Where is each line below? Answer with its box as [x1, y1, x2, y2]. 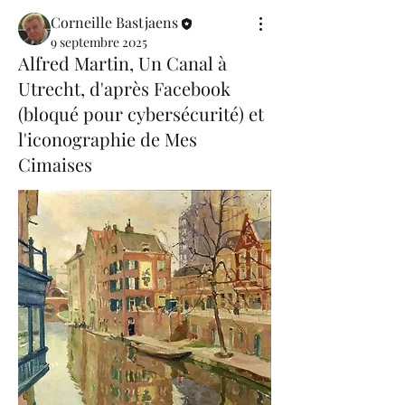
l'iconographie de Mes [18, 126, 197, 151]
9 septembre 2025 [51, 33, 147, 51]
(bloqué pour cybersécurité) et [18, 100, 264, 126]
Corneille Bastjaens [51, 13, 178, 32]
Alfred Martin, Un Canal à [18, 50, 227, 75]
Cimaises [18, 151, 92, 176]
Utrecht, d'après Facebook [18, 75, 231, 100]
